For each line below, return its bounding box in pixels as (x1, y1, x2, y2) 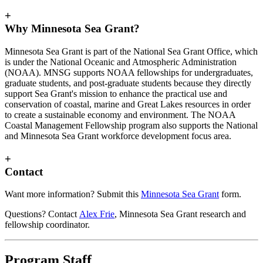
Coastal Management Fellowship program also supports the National (5, 120, 258, 130)
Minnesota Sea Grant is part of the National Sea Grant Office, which (5, 46, 258, 56)
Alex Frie (79, 209, 114, 220)
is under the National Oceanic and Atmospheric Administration (5, 56, 237, 67)
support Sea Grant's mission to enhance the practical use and (5, 88, 227, 99)
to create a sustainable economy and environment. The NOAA (5, 109, 235, 120)
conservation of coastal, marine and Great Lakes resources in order (5, 99, 251, 109)
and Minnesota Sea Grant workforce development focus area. (5, 130, 231, 141)
